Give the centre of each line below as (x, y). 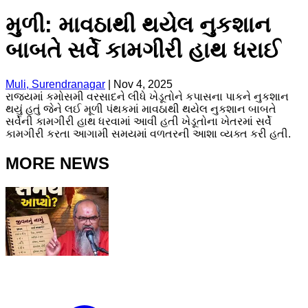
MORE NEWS (57, 163)
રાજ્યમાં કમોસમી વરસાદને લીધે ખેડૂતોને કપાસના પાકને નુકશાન (147, 96)
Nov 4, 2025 (143, 84)
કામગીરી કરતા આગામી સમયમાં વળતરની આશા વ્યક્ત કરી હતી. (148, 133)
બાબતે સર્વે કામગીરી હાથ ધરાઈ (143, 51)
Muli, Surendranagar (55, 84)
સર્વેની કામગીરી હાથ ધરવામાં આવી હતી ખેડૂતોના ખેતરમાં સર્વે (139, 121)
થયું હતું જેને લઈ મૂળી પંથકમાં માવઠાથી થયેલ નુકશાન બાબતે (141, 109)
